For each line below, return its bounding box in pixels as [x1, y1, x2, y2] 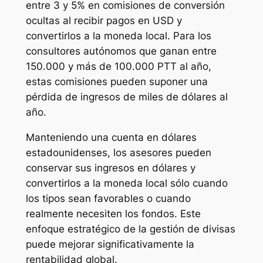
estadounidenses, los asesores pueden [25, 146, 211, 159]
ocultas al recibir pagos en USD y [25, 15, 182, 27]
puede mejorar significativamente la [25, 238, 194, 250]
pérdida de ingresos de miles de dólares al [25, 91, 228, 103]
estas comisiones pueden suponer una [25, 76, 208, 88]
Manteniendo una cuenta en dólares [25, 131, 197, 143]
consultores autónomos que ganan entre [25, 45, 217, 58]
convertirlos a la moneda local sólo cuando [25, 177, 228, 189]
